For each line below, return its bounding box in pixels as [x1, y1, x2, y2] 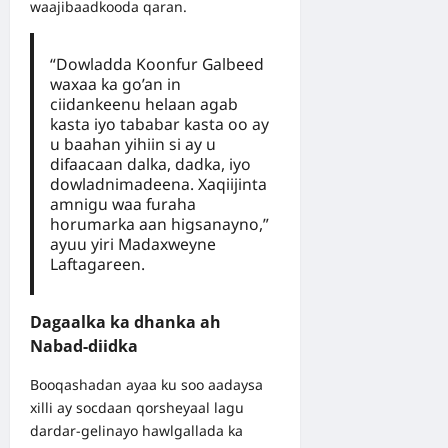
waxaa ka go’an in [49, 73, 181, 96]
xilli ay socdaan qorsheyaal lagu [30, 398, 244, 418]
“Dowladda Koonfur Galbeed [49, 53, 264, 76]
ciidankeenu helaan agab [49, 93, 238, 116]
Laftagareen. [49, 253, 145, 276]
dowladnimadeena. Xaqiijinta [49, 173, 267, 196]
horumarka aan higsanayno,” [49, 213, 269, 236]
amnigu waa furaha [49, 193, 196, 216]
